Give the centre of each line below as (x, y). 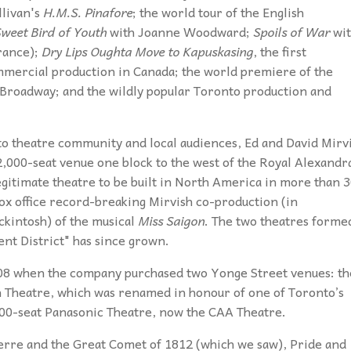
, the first (280, 51)
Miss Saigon (171, 221)
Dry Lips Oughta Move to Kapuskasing (147, 51)
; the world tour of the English (218, 12)
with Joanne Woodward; (180, 32)
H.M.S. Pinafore (88, 12)
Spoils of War (291, 32)
